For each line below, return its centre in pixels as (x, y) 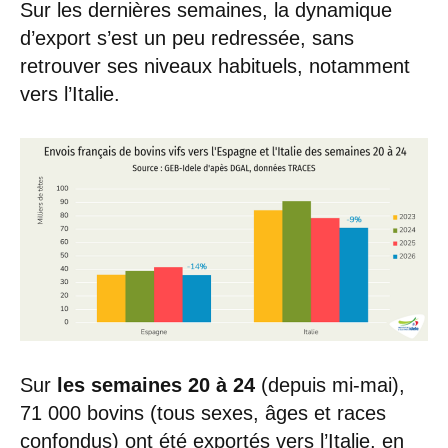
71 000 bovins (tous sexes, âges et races (203, 413)
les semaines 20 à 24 (156, 385)
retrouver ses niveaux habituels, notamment (215, 65)
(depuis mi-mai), (330, 385)
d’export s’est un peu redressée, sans (187, 37)
